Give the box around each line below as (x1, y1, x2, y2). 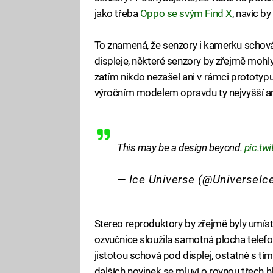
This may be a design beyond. (117, 141, 244, 154)
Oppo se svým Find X (140, 7, 232, 19)
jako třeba (94, 7, 140, 19)
